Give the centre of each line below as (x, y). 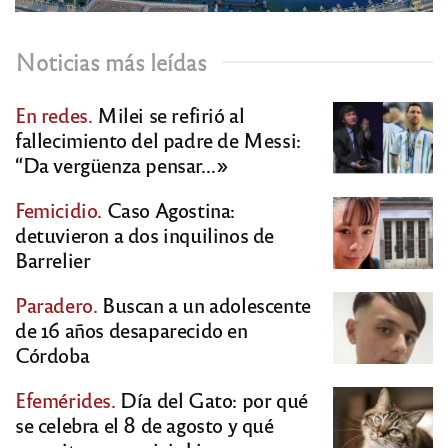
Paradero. (56, 305)
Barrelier (53, 260)
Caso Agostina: (168, 210)
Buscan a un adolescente (204, 305)
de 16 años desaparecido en (131, 330)
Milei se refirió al (168, 115)
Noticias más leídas (111, 62)
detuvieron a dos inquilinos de (145, 235)
